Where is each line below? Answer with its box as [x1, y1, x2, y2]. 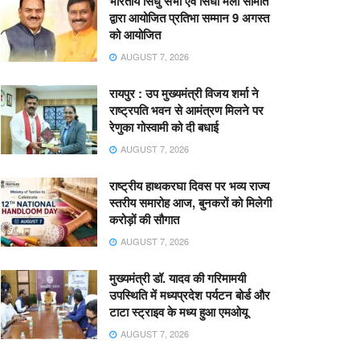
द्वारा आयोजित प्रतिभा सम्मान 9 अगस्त [109, 9, 269, 27]
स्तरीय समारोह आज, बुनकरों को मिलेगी [109, 194, 272, 211]
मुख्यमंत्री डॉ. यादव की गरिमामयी [109, 269, 246, 287]
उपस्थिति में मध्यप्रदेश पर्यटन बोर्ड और [109, 286, 270, 304]
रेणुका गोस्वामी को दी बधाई [109, 118, 219, 136]
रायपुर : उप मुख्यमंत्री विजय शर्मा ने [109, 84, 259, 102]
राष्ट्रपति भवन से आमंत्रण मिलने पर [109, 101, 264, 119]
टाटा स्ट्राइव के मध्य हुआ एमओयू [109, 303, 247, 321]
